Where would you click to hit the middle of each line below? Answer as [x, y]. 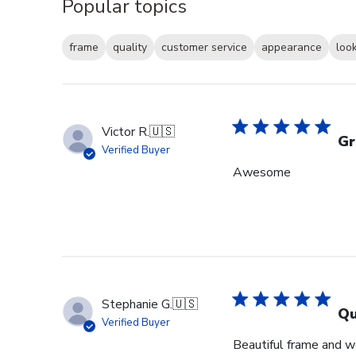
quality [130, 48]
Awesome [262, 173]
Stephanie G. [137, 305]
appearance [292, 48]
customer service [204, 48]
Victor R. [126, 132]
